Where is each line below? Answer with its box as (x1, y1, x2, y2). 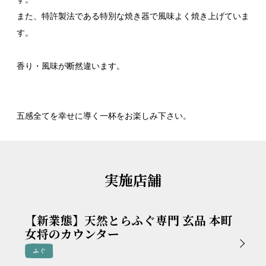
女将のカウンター (25, 224, 119, 242)
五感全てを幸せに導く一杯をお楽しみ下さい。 (17, 110, 191, 121)
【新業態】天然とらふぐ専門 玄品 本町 (25, 211, 233, 229)
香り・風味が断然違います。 (17, 61, 125, 71)
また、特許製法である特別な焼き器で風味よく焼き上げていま (17, 11, 249, 21)
